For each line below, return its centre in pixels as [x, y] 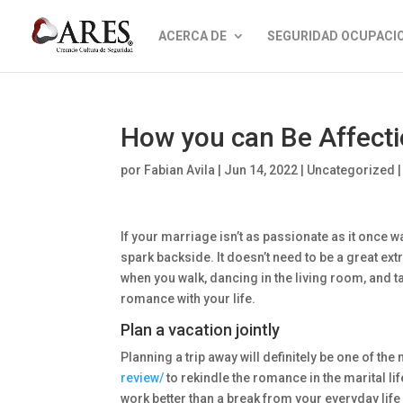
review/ [143, 378]
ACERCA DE [193, 36]
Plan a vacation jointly [201, 330]
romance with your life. [188, 299]
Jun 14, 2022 [261, 170]
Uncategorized [351, 170]
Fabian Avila [180, 170]
